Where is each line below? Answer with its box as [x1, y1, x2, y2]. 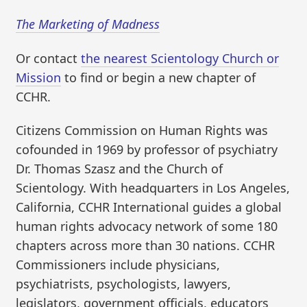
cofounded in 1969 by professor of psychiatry [16, 141, 278, 158]
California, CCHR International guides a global [16, 199, 282, 216]
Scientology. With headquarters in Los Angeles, [16, 180, 291, 197]
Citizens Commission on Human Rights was [16, 122, 269, 139]
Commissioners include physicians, [16, 256, 221, 273]
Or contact [16, 49, 82, 66]
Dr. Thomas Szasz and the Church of [16, 160, 223, 177]
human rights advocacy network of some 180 [16, 218, 278, 235]
